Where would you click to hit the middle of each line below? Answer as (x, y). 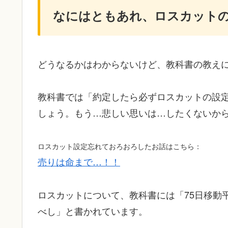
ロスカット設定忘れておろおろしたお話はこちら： (120, 146)
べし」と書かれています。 (93, 210)
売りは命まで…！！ (79, 162)
